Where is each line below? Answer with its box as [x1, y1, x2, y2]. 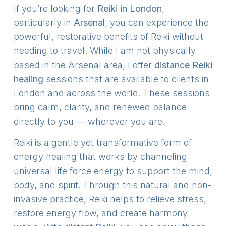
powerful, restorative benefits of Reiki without [13, 31, 203, 42]
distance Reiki [154, 59, 212, 70]
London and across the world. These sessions [13, 87, 210, 98]
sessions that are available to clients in [43, 73, 209, 84]
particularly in [13, 17, 74, 28]
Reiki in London [97, 3, 162, 14]
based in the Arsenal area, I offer [13, 59, 154, 70]
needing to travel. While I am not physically [13, 45, 196, 56]
